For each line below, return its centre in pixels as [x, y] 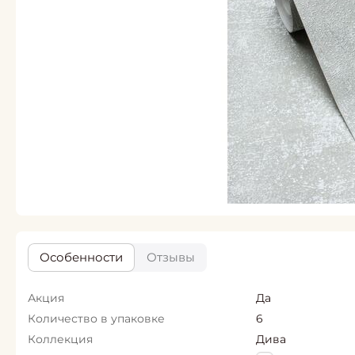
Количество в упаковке [96, 319]
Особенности [81, 257]
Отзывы [171, 257]
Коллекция [60, 339]
